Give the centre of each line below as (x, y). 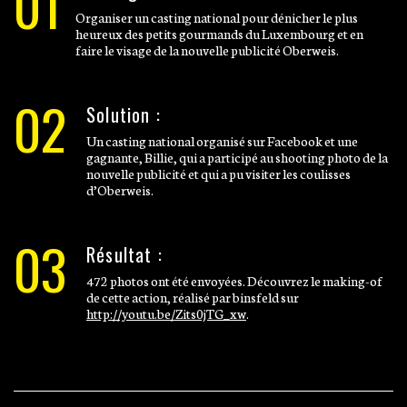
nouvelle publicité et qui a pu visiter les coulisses (218, 174)
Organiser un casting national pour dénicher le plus (217, 17)
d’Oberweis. (120, 190)
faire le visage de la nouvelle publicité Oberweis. (207, 50)
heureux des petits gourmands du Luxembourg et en (219, 34)
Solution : (124, 115)
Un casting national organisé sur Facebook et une (222, 141)
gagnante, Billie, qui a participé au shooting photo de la (237, 157)
